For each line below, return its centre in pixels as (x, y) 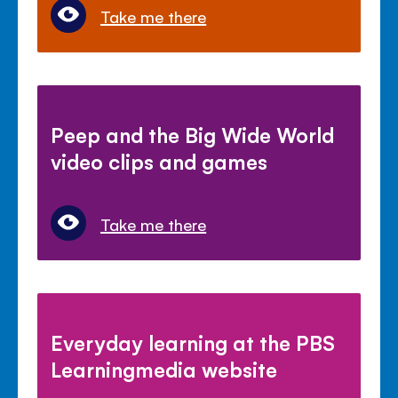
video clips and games (159, 160)
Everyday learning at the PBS (193, 342)
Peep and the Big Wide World (193, 134)
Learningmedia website (164, 369)
